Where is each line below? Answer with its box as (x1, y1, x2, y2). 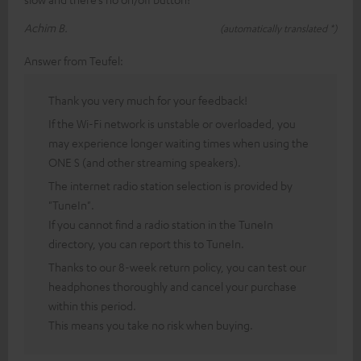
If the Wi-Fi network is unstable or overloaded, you (48, 116, 296, 131)
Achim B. (24, 20, 68, 35)
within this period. (48, 298, 136, 313)
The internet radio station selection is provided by (48, 178, 293, 193)
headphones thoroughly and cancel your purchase (48, 279, 297, 294)
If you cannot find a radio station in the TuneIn (48, 217, 273, 232)
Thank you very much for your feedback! (48, 93, 247, 108)
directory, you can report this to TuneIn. (48, 236, 244, 251)
